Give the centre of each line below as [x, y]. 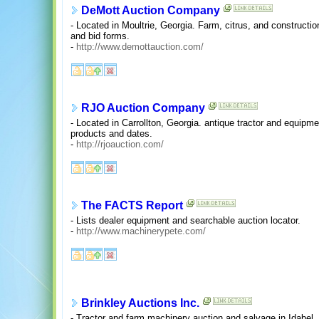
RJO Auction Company [143, 108]
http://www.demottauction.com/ [140, 46]
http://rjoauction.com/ [120, 144]
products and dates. [111, 133]
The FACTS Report [132, 206]
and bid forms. [100, 36]
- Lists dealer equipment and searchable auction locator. [185, 220]
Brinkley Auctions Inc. [140, 303]
